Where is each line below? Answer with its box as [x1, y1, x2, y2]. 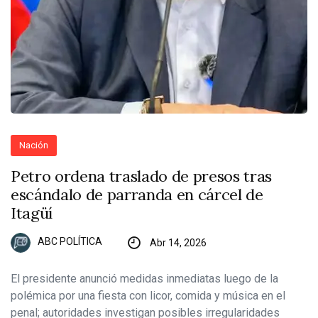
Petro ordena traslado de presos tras [11, 165, 273, 186]
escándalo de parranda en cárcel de [11, 184, 263, 204]
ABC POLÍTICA [38, 236, 102, 248]
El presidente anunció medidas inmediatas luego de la [11, 271, 278, 285]
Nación [19, 139, 49, 150]
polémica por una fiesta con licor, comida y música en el [11, 288, 285, 302]
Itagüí [11, 202, 53, 223]
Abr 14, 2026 [149, 236, 207, 248]
